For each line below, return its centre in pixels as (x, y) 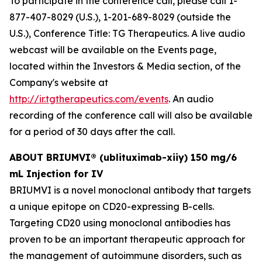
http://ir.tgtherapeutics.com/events (89, 99)
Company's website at (59, 82)
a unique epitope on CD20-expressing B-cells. (112, 206)
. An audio (191, 99)
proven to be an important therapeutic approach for (127, 239)
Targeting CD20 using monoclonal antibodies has (120, 223)
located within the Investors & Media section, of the (125, 66)
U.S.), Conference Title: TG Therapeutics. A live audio (127, 33)
